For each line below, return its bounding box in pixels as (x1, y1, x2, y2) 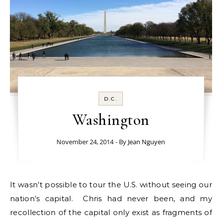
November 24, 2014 (56, 137, 114, 146)
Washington (72, 110, 150, 129)
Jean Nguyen (128, 137, 166, 146)
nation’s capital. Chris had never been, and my (10, 194, 212, 203)
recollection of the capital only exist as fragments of (10, 208, 212, 217)
